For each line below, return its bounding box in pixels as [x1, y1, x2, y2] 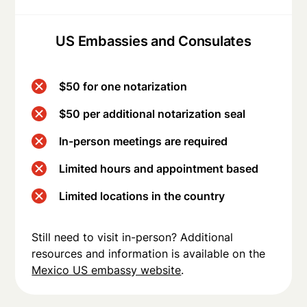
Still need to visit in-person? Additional [32, 230, 234, 245]
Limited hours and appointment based [59, 162, 259, 176]
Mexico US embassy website [32, 263, 182, 278]
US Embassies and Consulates [56, 33, 251, 50]
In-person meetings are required [59, 134, 228, 149]
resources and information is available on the [32, 247, 266, 261]
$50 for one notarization [59, 79, 188, 94]
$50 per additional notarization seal [59, 107, 246, 121]
